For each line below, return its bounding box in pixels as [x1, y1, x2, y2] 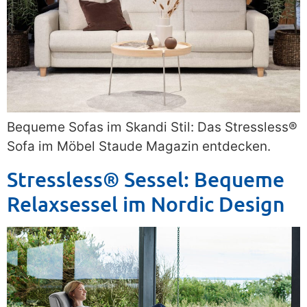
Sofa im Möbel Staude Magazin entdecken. [7, 138, 271, 155]
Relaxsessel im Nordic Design [7, 190, 285, 217]
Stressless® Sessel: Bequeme [7, 165, 284, 192]
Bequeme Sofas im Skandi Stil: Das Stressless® [7, 119, 297, 136]
